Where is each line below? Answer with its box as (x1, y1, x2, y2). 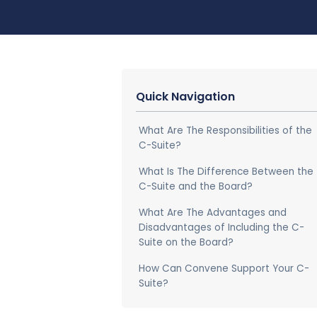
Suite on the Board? (139, 236, 234, 249)
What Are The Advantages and (139, 206, 287, 219)
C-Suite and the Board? (139, 180, 253, 193)
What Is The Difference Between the (139, 165, 313, 178)
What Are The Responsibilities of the (139, 124, 312, 137)
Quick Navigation (136, 88, 235, 105)
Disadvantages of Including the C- (139, 221, 304, 234)
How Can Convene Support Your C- (139, 262, 309, 275)
